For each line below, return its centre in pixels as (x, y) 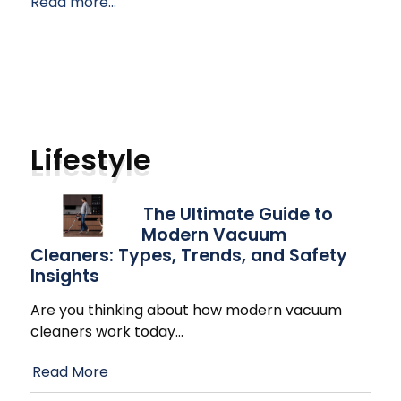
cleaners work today (103, 332)
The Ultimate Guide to (238, 215)
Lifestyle (91, 160)
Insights (65, 277)
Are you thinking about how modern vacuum (186, 311)
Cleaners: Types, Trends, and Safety (189, 256)
